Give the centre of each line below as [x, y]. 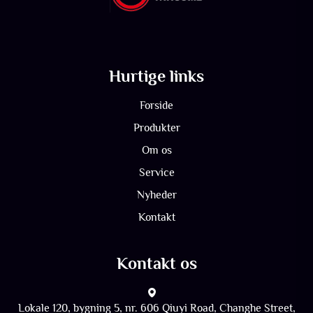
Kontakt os [156, 263]
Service [156, 173]
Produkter [156, 128]
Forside [156, 106]
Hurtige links [156, 76]
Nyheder [156, 195]
